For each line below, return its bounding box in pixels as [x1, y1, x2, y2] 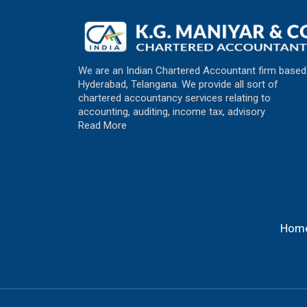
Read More [78, 119, 127, 132]
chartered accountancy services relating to [78, 92, 271, 105]
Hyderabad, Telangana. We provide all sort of [78, 78, 278, 91]
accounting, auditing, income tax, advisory [78, 106, 265, 119]
